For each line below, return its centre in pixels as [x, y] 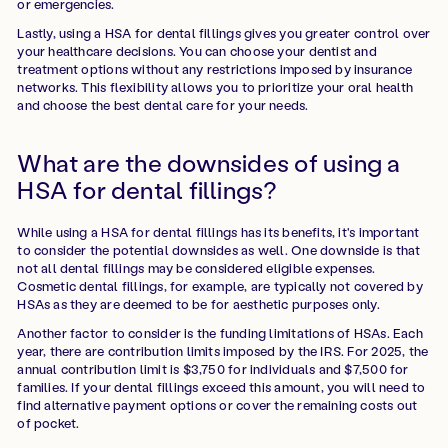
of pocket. [48, 422]
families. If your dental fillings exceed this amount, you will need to [221, 386]
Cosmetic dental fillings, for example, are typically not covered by [220, 286]
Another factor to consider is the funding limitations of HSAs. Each [220, 332]
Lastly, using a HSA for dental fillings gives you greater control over [224, 32]
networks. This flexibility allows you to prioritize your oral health [215, 86]
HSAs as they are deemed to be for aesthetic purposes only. [198, 304]
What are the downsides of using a [209, 162]
